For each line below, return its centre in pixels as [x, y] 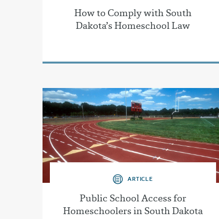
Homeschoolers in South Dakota [133, 210]
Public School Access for [133, 198]
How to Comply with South [133, 13]
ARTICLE [140, 178]
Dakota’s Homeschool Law [133, 26]
